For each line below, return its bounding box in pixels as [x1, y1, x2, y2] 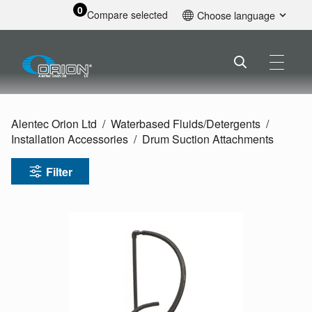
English [199, 29, 232, 44]
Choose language [197, 8, 276, 23]
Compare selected [86, 8, 168, 22]
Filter [46, 163, 72, 180]
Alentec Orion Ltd [11, 116, 97, 132]
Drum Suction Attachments [142, 131, 274, 148]
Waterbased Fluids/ [111, 116, 206, 132]
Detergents [206, 116, 260, 132]
